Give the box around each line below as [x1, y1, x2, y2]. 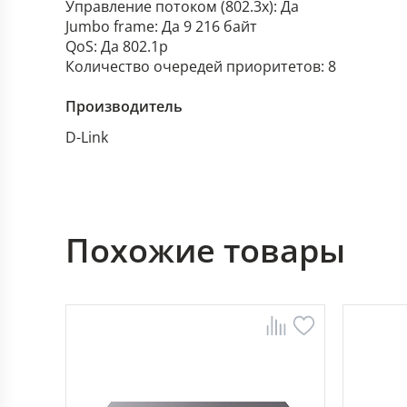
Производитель [65, 96, 183, 116]
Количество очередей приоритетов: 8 [65, 56, 336, 76]
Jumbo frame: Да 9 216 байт [65, 16, 257, 36]
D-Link [65, 127, 108, 147]
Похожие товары [65, 228, 345, 273]
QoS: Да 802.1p [65, 36, 168, 56]
